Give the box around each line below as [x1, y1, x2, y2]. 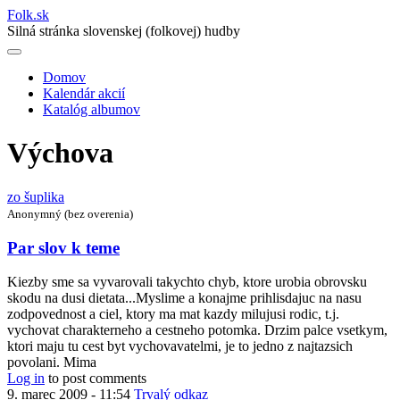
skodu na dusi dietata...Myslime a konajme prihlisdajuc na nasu [7, 290, 362, 306]
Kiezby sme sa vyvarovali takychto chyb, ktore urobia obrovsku [7, 274, 367, 290]
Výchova [7, 137, 113, 170]
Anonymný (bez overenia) [7, 206, 133, 221]
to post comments [45, 371, 146, 387]
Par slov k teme [7, 237, 120, 257]
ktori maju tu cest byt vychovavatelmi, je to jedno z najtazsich [7, 338, 353, 354]
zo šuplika [7, 188, 64, 204]
